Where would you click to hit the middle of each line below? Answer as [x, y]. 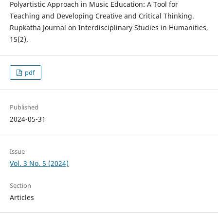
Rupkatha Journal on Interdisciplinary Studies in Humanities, [109, 28]
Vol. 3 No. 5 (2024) [39, 163]
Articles [22, 198]
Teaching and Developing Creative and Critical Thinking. [102, 16]
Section [20, 186]
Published [24, 107]
